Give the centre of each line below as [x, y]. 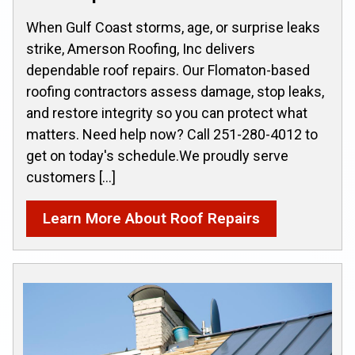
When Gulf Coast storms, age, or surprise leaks [173, 27]
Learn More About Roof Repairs [151, 218]
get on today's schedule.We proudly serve [157, 156]
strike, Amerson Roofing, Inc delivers [141, 49]
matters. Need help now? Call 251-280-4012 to [172, 134]
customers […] [71, 177]
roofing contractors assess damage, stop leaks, [175, 92]
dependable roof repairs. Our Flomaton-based [168, 70]
